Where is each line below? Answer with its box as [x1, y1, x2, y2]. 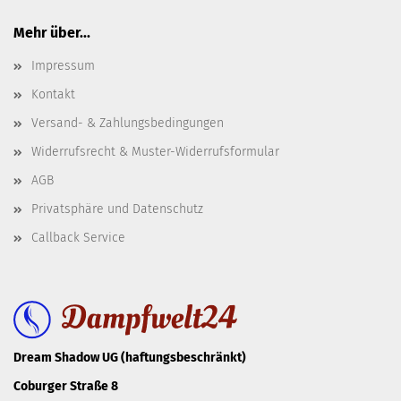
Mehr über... [13, 24, 90, 41]
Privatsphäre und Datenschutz [31, 201, 203, 217]
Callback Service [31, 230, 125, 245]
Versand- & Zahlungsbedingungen [31, 115, 224, 131]
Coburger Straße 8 [13, 379, 118, 394]
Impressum [31, 58, 95, 73]
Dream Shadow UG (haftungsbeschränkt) [13, 350, 246, 365]
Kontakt [31, 87, 75, 102]
